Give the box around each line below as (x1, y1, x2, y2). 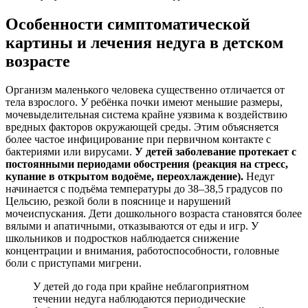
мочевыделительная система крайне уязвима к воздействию (5, 109, 287, 121)
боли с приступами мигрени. (5, 257, 142, 269)
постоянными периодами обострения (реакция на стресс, (5, 158, 288, 170)
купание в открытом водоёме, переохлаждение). (5, 170, 243, 183)
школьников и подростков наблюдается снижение (5, 232, 239, 245)
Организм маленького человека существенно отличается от (5, 84, 285, 96)
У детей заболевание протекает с (135, 146, 296, 158)
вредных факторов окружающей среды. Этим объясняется (5, 121, 278, 133)
